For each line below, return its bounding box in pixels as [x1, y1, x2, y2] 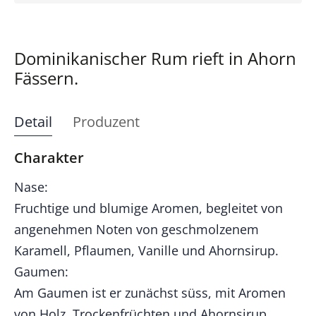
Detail [14, 111, 52, 131]
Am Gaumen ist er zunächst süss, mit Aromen [14, 284, 286, 301]
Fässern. [14, 66, 78, 90]
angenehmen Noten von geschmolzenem [14, 220, 259, 238]
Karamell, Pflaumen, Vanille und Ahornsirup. [14, 241, 279, 259]
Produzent [73, 111, 140, 131]
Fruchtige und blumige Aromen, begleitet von [14, 199, 283, 217]
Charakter [14, 147, 84, 167]
